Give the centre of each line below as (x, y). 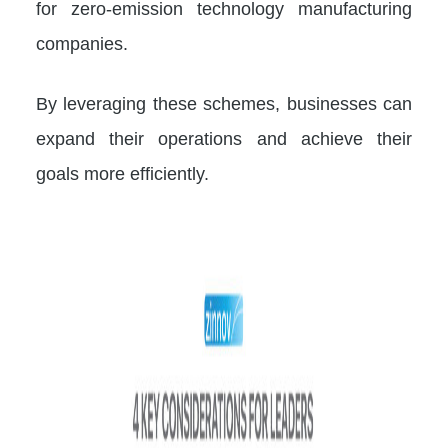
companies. (82, 43)
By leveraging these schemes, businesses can (224, 103)
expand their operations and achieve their (224, 138)
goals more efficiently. (122, 173)
